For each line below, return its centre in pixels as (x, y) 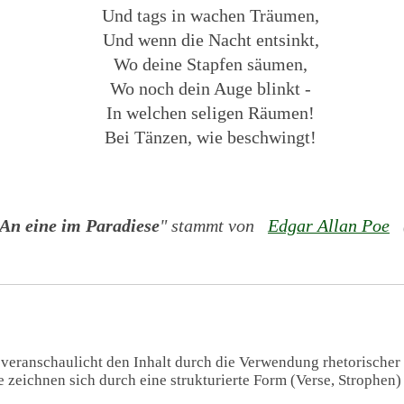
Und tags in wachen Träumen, (211, 15)
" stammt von (209, 226)
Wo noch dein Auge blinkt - (211, 88)
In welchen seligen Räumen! (211, 112)
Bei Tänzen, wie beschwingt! (211, 137)
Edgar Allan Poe (328, 226)
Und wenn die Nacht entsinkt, (211, 39)
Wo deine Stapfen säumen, (211, 64)
